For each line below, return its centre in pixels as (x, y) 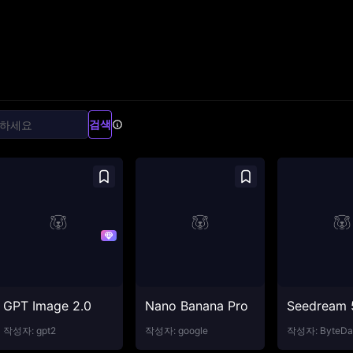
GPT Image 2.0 (47, 306)
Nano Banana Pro (197, 306)
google (193, 331)
